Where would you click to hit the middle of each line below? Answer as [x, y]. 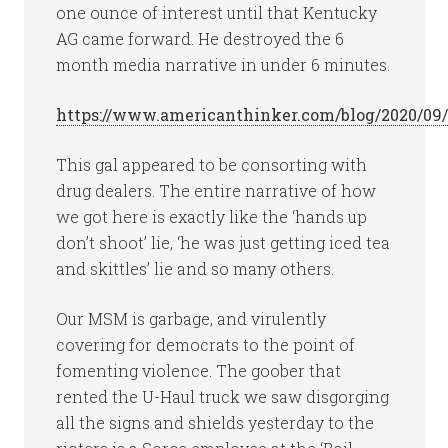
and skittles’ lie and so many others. [195, 268]
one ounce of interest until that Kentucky [217, 12]
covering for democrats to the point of [206, 344]
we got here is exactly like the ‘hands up [212, 216]
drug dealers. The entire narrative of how [216, 190]
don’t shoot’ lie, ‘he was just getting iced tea [223, 242]
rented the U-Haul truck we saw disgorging [223, 396]
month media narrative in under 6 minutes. [223, 64]
